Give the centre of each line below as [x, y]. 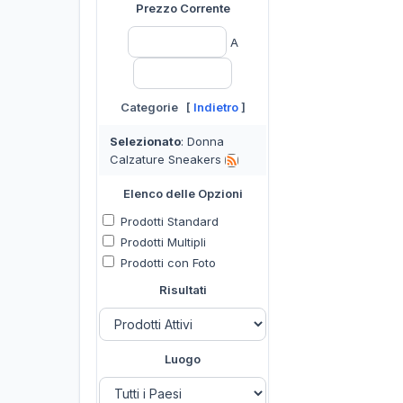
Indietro [215, 107]
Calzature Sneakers [167, 159]
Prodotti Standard [168, 221]
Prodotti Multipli [161, 242]
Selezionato [145, 141]
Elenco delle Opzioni [183, 193]
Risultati [183, 290]
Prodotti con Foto [166, 263]
